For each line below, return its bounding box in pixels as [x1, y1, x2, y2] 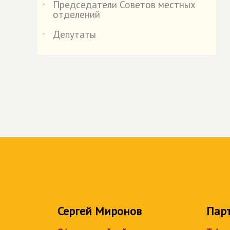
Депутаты [53, 28, 96, 41]
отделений [53, 8, 100, 21]
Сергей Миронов [57, 204, 142, 218]
